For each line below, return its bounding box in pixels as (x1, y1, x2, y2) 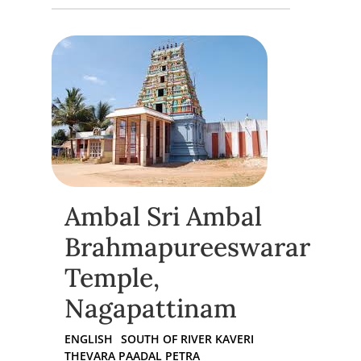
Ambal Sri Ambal (64, 200, 262, 234)
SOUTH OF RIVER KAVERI (121, 331, 254, 347)
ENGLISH (64, 331, 113, 347)
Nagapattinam (64, 292, 237, 326)
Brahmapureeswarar (64, 230, 310, 264)
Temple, (64, 261, 160, 295)
